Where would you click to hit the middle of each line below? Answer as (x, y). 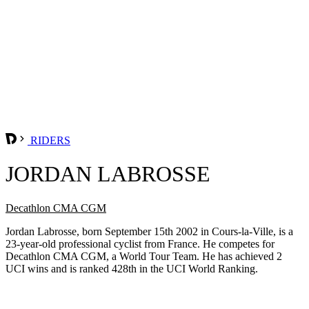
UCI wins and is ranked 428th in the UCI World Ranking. (132, 268)
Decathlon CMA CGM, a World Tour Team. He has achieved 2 (144, 256)
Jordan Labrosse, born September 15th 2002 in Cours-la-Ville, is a (149, 231)
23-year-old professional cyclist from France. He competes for (140, 243)
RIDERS (49, 140)
